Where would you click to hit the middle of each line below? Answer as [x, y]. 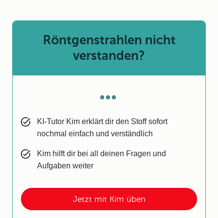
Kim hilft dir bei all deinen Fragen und [101, 154]
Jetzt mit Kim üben [109, 199]
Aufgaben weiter [65, 166]
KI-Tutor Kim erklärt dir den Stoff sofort [102, 121]
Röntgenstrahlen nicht [109, 40]
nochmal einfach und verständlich [95, 134]
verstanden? [109, 56]
